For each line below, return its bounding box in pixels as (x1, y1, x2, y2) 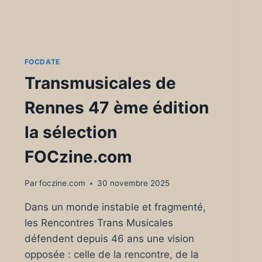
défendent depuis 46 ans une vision (24, 233, 194, 244)
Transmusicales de (24, 73, 176, 94)
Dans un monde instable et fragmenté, (24, 201, 206, 213)
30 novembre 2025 (96, 178, 170, 188)
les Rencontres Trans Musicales (24, 217, 173, 229)
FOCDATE (24, 57, 60, 67)
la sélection (24, 122, 117, 143)
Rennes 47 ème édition (24, 98, 209, 118)
